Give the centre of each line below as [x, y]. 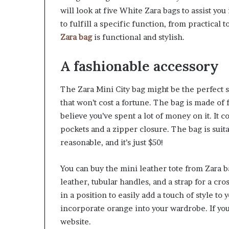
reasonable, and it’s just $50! [112, 142]
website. [76, 221]
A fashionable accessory [140, 66]
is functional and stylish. [138, 37]
